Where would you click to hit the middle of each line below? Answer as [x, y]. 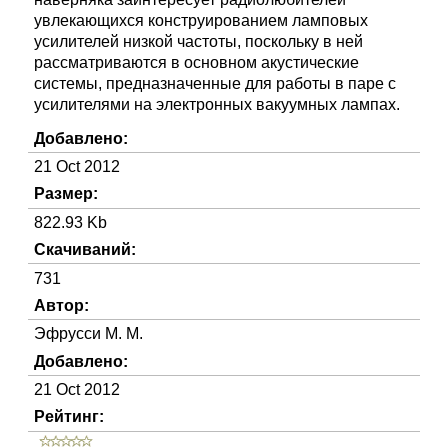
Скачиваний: [85, 250]
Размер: [66, 194]
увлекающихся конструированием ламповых [201, 21]
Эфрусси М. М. [89, 334]
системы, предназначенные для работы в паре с [215, 84]
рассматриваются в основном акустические [197, 63]
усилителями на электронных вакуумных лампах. [217, 105]
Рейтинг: [69, 417]
